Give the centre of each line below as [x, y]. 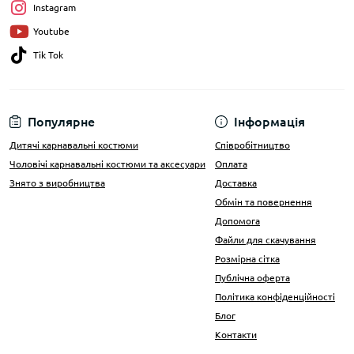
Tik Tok [48, 55]
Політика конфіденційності [275, 297]
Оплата [231, 164]
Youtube [51, 31]
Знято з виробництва [57, 183]
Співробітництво [252, 145]
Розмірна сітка [247, 259]
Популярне [61, 122]
